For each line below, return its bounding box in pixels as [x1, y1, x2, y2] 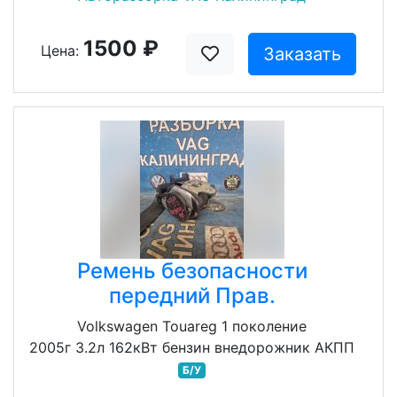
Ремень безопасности [76, 258, 307, 284]
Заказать [262, 43, 341, 65]
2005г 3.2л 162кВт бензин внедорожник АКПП [29, 339, 354, 356]
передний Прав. [108, 283, 276, 308]
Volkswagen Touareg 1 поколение [77, 317, 307, 335]
